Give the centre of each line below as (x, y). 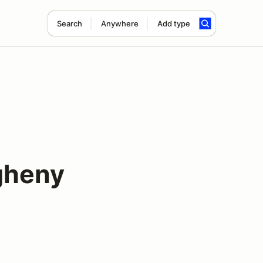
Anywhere (119, 23)
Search (69, 23)
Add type (173, 23)
